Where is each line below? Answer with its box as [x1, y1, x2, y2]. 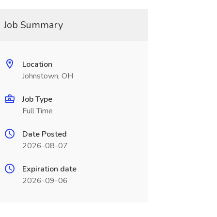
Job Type [22, 94, 52, 105]
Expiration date [22, 164, 77, 174]
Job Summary [3, 18, 63, 31]
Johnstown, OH [22, 71, 73, 81]
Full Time [22, 106, 53, 116]
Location [22, 59, 52, 70]
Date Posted [22, 129, 67, 139]
